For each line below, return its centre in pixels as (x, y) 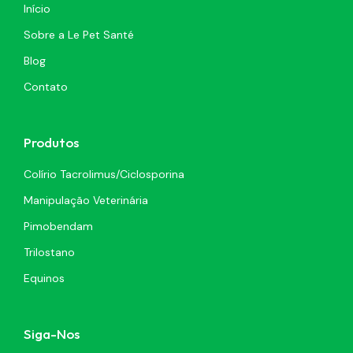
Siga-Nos (52, 333)
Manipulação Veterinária (86, 200)
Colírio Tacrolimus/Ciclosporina (104, 174)
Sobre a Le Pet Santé (79, 34)
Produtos (51, 142)
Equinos (44, 278)
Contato (46, 86)
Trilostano (49, 252)
